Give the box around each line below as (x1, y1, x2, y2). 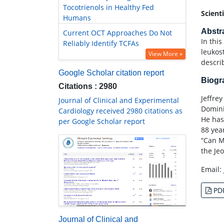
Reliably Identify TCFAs (63, 38, 139, 48)
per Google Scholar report (58, 116, 145, 126)
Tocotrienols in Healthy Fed (63, 2, 154, 12)
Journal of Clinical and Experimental (58, 95, 179, 105)
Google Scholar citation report (58, 68, 164, 77)
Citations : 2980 (58, 82, 117, 91)
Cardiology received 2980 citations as (58, 106, 182, 116)
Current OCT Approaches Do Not (63, 28, 172, 38)
